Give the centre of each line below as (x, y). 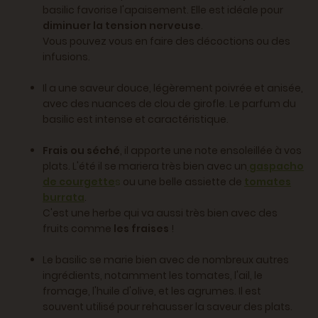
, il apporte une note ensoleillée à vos (211, 151)
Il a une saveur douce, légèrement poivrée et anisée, (173, 88)
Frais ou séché (81, 151)
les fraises (140, 229)
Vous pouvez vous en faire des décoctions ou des (166, 42)
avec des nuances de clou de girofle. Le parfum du (169, 104)
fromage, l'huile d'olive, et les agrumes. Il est (152, 291)
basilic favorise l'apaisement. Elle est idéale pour (163, 10)
